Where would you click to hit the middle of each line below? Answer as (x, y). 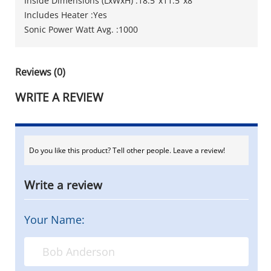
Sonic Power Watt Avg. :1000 (81, 29)
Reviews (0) (40, 72)
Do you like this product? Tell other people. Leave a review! (127, 150)
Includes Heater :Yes (66, 15)
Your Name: (54, 219)
